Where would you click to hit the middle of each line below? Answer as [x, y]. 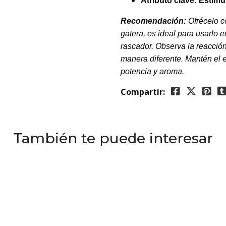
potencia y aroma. [152, 71]
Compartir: [143, 92]
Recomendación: [153, 21]
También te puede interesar [113, 138]
